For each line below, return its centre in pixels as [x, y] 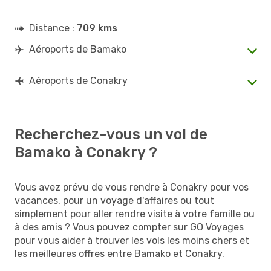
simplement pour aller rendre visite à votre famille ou [135, 214]
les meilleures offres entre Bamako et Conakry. [119, 253]
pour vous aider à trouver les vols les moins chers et [132, 240]
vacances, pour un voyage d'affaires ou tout [114, 200]
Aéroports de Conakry [78, 80]
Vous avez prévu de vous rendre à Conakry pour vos [132, 187]
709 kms [97, 28]
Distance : [53, 28]
